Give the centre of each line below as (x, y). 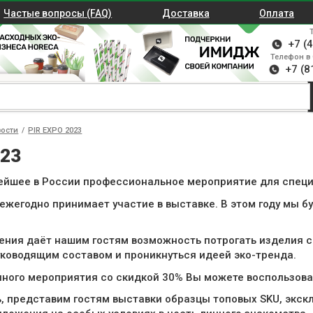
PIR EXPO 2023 (55, 130)
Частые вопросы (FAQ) (58, 13)
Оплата (277, 13)
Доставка (185, 13)
